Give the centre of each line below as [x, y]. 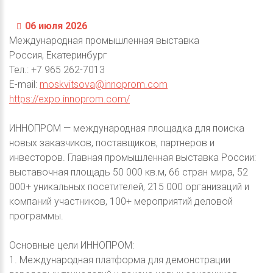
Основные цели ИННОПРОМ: [72, 246]
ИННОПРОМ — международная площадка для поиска [127, 129]
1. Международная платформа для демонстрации [120, 260]
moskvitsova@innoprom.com [104, 85]
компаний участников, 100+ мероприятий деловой [121, 202]
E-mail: [24, 85]
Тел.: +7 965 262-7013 [57, 70]
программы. [36, 216]
